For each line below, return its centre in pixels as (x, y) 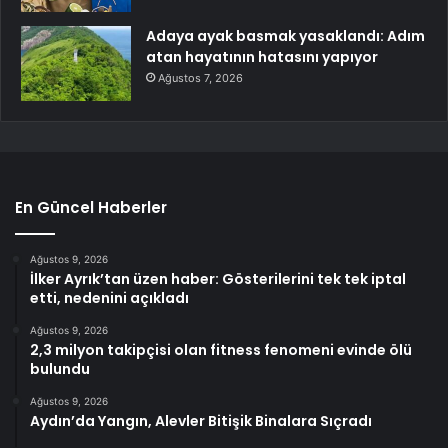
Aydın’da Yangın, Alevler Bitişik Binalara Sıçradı (201, 420)
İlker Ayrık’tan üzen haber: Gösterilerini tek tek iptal (218, 278)
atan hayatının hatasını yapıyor (262, 56)
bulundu (60, 368)
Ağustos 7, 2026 (200, 77)
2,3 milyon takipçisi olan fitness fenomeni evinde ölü (221, 349)
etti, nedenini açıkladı (109, 297)
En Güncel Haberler (91, 207)
